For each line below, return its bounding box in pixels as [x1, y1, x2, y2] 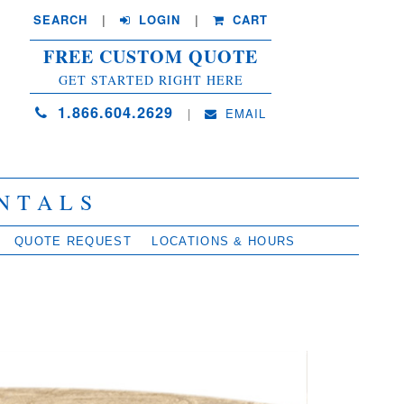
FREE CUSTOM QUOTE [43, 43, 259, 69]
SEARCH [33, 11, 88, 28]
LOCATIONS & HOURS [151, 234, 296, 248]
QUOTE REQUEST [14, 234, 132, 248]
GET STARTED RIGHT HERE [58, 71, 243, 88]
